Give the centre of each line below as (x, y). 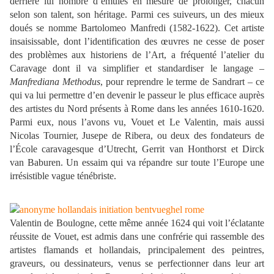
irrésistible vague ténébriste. (63, 176)
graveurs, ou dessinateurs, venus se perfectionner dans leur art (137, 264)
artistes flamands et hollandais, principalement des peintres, (137, 250)
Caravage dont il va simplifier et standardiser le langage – (137, 68)
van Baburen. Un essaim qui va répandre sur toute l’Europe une (137, 163)
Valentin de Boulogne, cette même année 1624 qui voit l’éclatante (137, 223)
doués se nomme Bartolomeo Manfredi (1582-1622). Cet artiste (137, 28)
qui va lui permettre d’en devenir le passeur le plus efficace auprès (137, 95)
